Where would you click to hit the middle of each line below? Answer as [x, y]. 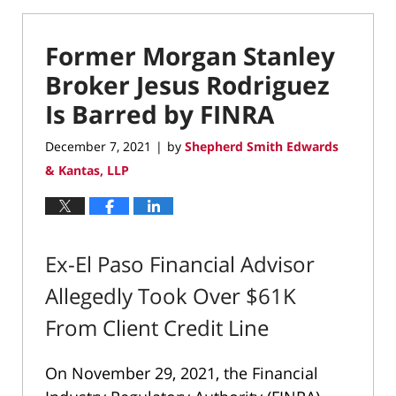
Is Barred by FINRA [160, 114]
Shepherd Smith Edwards [262, 147]
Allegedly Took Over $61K [171, 296]
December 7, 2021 [98, 147]
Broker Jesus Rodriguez [187, 84]
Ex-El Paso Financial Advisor [180, 264]
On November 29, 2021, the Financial [182, 373]
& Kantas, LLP [87, 171]
